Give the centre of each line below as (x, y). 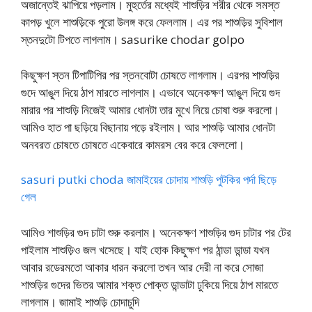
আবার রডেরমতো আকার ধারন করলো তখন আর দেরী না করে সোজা (142, 267)
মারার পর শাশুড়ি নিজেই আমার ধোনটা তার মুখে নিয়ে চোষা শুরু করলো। (150, 109)
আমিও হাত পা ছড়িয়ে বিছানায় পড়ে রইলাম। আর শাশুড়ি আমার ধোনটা (148, 127)
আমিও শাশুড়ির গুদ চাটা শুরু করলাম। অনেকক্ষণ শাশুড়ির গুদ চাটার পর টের (156, 232)
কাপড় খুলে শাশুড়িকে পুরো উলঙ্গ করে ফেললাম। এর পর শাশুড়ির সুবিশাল (152, 22)
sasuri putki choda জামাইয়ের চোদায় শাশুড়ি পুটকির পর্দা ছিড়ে (149, 180)
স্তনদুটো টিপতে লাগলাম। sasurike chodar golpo (133, 40)
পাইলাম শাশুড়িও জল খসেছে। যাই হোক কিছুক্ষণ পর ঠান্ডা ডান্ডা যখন (145, 249)
